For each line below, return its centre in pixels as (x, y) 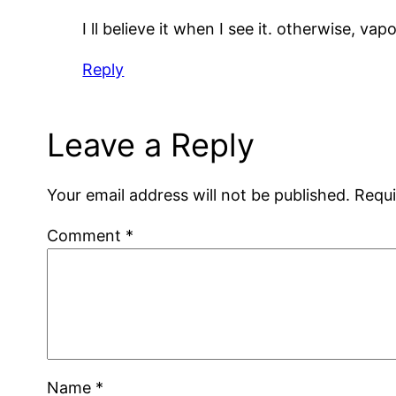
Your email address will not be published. (199, 194)
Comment (87, 235)
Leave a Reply (151, 145)
